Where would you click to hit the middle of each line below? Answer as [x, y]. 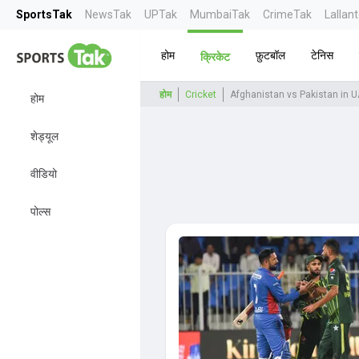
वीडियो [44, 174]
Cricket [200, 95]
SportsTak [44, 14]
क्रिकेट [215, 56]
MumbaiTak [220, 14]
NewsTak [108, 14]
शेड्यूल [44, 136]
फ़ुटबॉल [270, 55]
